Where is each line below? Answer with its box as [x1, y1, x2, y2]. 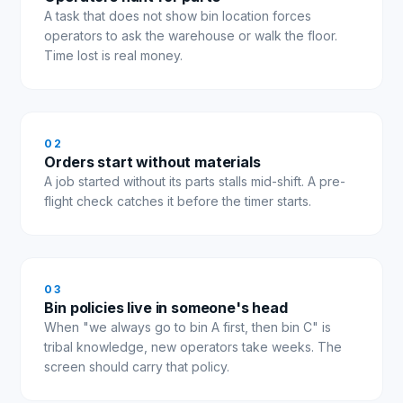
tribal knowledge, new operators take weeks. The [44, 338, 343, 354]
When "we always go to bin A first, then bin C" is [44, 318, 332, 335]
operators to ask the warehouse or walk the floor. [44, 27, 338, 43]
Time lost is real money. [44, 47, 184, 63]
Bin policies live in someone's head [44, 298, 288, 317]
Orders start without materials [44, 152, 261, 171]
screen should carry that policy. [44, 358, 230, 374]
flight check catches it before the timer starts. [44, 193, 312, 209]
